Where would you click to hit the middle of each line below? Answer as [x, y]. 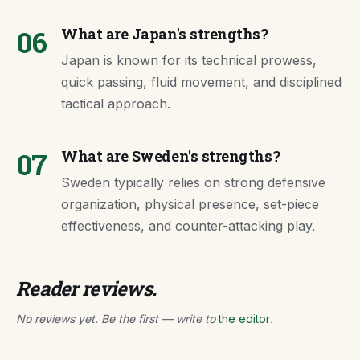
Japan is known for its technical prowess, [189, 60]
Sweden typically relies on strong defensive [193, 182]
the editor [244, 319]
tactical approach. [116, 104]
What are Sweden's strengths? [171, 156]
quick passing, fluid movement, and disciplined [201, 82]
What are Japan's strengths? [165, 34]
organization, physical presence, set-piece [190, 204]
